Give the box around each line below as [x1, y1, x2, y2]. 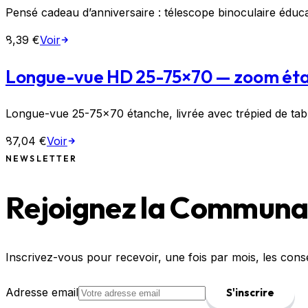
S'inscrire [226, 286, 274, 300]
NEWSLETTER [5, 153, 78, 164]
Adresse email [5, 285, 78, 300]
